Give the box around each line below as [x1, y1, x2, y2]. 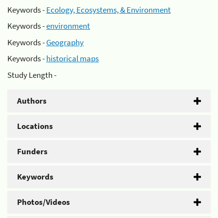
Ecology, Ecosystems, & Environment [46, 4, 171, 15]
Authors [17, 95, 47, 106]
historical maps [46, 53, 99, 64]
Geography [46, 36, 84, 48]
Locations [17, 120, 53, 131]
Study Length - [7, 69, 56, 80]
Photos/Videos [17, 196, 70, 207]
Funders [17, 145, 48, 157]
